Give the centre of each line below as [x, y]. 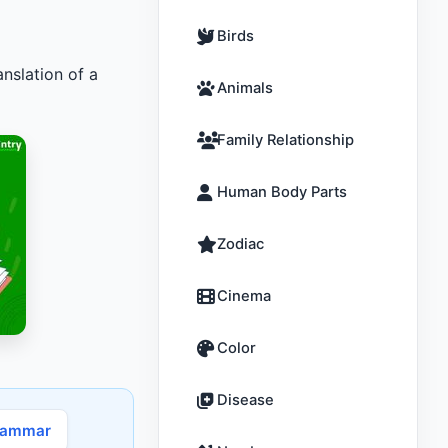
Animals [245, 88]
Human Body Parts [282, 192]
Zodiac [240, 244]
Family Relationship [285, 140]
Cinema [244, 296]
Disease [245, 400]
